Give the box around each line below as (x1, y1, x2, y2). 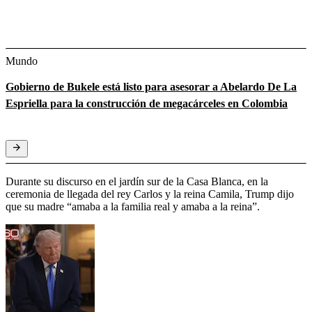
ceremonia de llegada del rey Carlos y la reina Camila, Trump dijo (6, 187, 294, 200)
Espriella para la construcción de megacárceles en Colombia (6, 97, 288, 109)
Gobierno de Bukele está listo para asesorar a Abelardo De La (6, 80, 297, 93)
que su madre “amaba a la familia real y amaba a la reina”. (6, 200, 260, 212)
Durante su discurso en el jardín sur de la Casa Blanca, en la (6, 175, 268, 187)
